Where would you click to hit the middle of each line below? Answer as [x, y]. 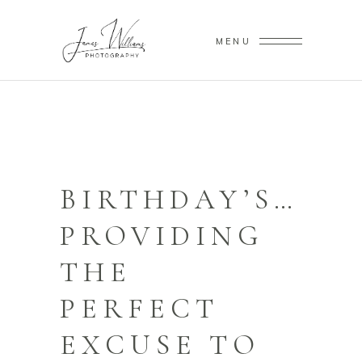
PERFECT [139, 309]
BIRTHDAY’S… [179, 200]
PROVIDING [162, 236]
